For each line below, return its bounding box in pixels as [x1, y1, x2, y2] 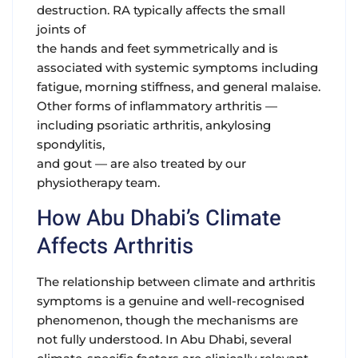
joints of [37, 22, 86, 38]
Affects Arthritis [37, 230, 193, 264]
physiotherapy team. [37, 175, 160, 191]
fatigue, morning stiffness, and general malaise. [37, 79, 320, 95]
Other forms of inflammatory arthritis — [37, 98, 277, 114]
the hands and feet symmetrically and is [37, 41, 278, 57]
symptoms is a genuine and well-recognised [37, 293, 304, 309]
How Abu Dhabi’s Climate [37, 202, 281, 236]
